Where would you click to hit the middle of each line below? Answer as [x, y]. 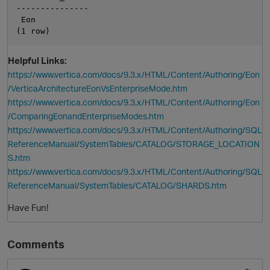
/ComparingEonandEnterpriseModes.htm [86, 116]
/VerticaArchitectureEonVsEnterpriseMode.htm [98, 89]
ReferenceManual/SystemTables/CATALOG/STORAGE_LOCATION [134, 144]
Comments [36, 244]
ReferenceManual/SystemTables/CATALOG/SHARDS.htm [117, 186]
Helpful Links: [37, 61]
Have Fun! [28, 208]
